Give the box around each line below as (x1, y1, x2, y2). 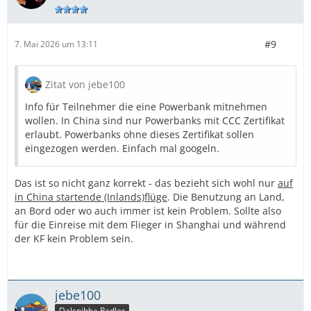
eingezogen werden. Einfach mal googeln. (25, 141, 219, 155)
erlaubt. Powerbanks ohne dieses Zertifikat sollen (25, 127, 254, 141)
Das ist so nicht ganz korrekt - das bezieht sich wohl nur (15, 176, 278, 190)
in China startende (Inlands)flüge (15, 190, 167, 203)
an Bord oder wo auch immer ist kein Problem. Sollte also (15, 203, 281, 217)
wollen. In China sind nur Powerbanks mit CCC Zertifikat (25, 113, 285, 127)
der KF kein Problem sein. (15, 231, 133, 245)
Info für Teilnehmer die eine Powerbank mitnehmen (25, 99, 267, 113)
